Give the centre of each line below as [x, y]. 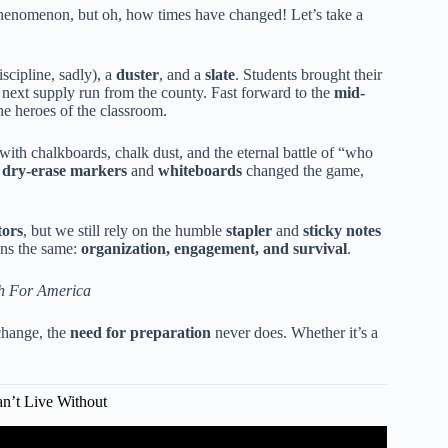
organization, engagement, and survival [214, 248]
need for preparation [140, 332]
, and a [182, 74]
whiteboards [200, 170]
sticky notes [342, 230]
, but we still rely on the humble [124, 230]
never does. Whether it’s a [294, 332]
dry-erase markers [64, 170]
